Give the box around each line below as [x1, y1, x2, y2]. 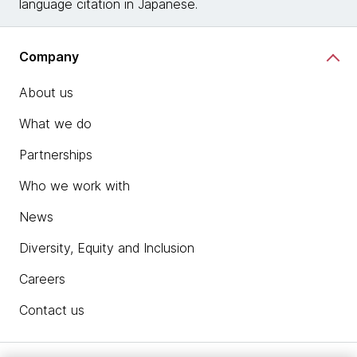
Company [19, 48, 79, 65]
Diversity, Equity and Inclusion [19, 240, 194, 257]
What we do [19, 116, 92, 132]
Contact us [19, 302, 84, 319]
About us [19, 84, 73, 101]
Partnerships [19, 147, 92, 163]
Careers [19, 271, 65, 288]
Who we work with [19, 178, 130, 194]
